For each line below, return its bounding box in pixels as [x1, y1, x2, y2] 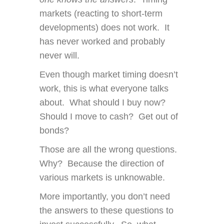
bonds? [39, 125, 69, 136]
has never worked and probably [39, 36, 165, 47]
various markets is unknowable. [39, 172, 165, 183]
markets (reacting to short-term [39, 8, 162, 19]
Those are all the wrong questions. [39, 144, 179, 155]
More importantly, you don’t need [39, 191, 170, 202]
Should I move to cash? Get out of [39, 111, 178, 122]
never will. [39, 50, 79, 61]
